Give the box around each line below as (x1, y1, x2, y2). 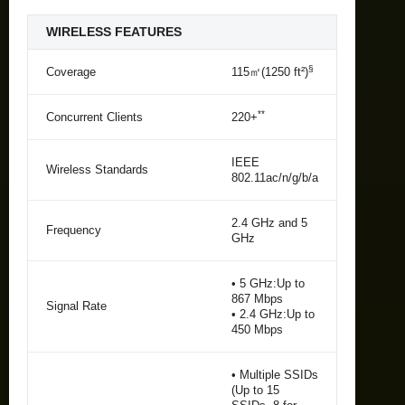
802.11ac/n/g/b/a (231, 170, 318, 184)
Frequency (46, 222, 101, 237)
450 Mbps (231, 322, 283, 336)
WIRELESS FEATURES (46, 24, 182, 39)
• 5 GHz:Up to (231, 276, 305, 290)
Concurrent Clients (46, 109, 143, 124)
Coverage (46, 64, 96, 79)
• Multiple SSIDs (231, 367, 318, 381)
